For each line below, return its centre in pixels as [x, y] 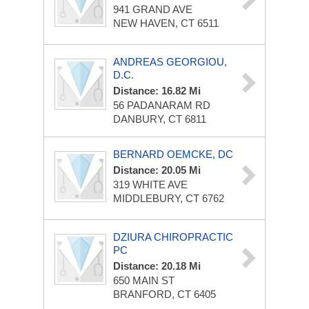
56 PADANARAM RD [162, 105]
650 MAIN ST [144, 280]
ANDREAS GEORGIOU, [170, 62]
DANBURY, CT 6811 [160, 119]
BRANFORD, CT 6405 [165, 294]
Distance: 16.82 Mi [157, 91]
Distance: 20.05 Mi [157, 170]
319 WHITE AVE [150, 185]
